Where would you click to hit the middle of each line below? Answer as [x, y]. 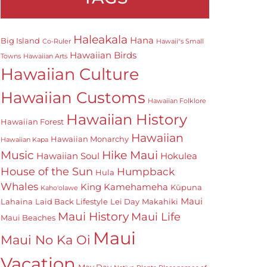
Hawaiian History [127, 119]
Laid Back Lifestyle [72, 201]
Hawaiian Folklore [177, 101]
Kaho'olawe [59, 188]
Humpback [146, 171]
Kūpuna [186, 187]
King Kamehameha [124, 187]
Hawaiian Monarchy [90, 139]
